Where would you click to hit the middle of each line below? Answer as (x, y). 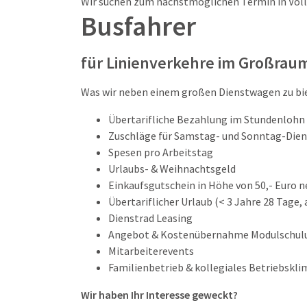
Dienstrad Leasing (150, 218)
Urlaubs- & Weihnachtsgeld (172, 169)
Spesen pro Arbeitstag (161, 152)
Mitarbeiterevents (151, 251)
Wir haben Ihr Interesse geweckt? (159, 295)
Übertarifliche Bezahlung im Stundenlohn (207, 119)
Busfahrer (138, 26)
